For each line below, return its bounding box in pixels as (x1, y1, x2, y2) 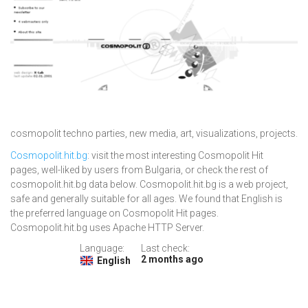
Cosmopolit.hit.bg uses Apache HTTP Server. (10, 222, 204, 234)
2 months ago (140, 254, 203, 265)
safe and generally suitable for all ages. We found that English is (10, 193, 283, 205)
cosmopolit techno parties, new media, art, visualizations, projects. (10, 128, 298, 140)
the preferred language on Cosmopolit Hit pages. (10, 208, 219, 219)
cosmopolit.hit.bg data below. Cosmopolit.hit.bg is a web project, (10, 179, 288, 190)
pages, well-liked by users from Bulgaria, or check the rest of (10, 164, 268, 176)
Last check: (140, 243, 190, 254)
